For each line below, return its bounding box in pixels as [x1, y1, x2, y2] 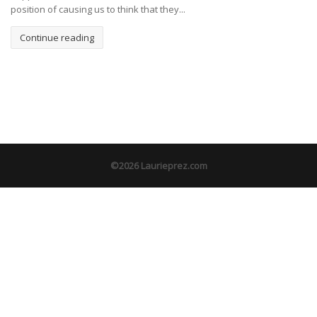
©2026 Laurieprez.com [110, 159, 207, 173]
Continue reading [20, 31, 94, 45]
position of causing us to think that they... [11, 3, 185, 16]
